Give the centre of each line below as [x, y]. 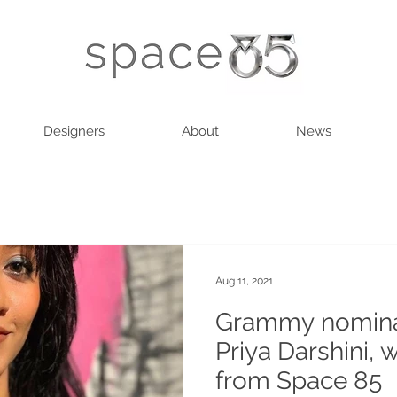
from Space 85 [299, 380]
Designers [74, 131]
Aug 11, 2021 [244, 280]
